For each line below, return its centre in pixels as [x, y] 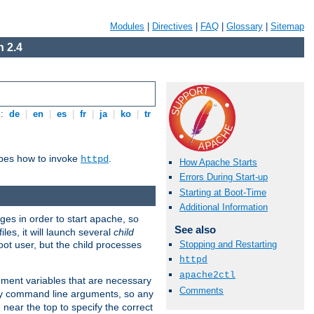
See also [195, 229]
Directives [172, 26]
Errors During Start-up [224, 177]
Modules [127, 26]
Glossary [245, 26]
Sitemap [287, 26]
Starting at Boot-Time [223, 192]
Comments [202, 290]
